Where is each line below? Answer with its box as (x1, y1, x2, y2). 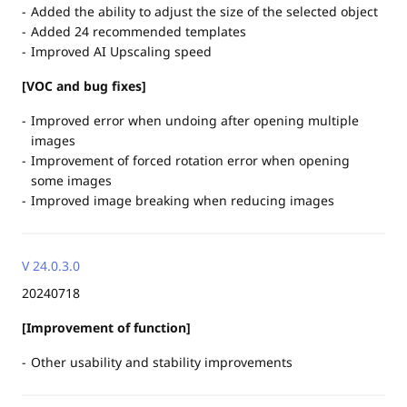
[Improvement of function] (22, 319, 191, 336)
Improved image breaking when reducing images (31, 192, 334, 209)
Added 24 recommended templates (31, 23, 246, 40)
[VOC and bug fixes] (22, 77, 146, 94)
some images (31, 172, 112, 189)
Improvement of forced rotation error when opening (31, 152, 350, 169)
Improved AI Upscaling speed (31, 43, 212, 60)
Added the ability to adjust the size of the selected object (31, 3, 378, 20)
